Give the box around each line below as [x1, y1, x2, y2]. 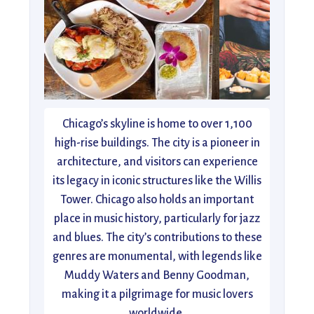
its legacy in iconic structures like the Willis [53, 175, 261, 187]
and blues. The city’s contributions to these [52, 231, 262, 244]
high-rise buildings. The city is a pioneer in [54, 137, 260, 149]
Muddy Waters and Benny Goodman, [64, 269, 250, 282]
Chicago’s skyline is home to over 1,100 [62, 118, 252, 130]
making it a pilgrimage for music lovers [61, 288, 253, 301]
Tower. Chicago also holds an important [60, 193, 254, 206]
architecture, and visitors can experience [56, 156, 258, 168]
